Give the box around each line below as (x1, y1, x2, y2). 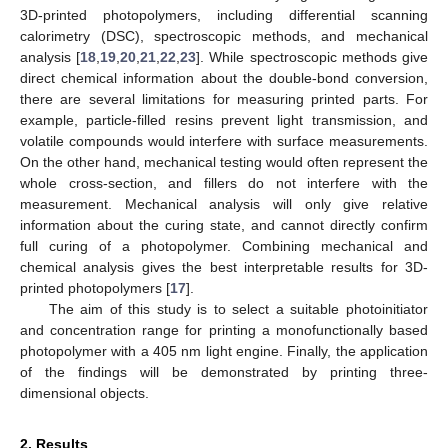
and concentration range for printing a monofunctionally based (20, 322, 428, 339)
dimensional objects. (20, 385, 149, 402)
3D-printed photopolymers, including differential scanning (20, 7, 428, 24)
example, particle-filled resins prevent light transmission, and (20, 112, 428, 129)
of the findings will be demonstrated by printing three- (20, 364, 428, 381)
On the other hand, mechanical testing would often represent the (20, 154, 428, 171)
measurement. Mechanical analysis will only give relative (20, 196, 428, 213)
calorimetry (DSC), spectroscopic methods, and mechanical (20, 28, 428, 45)
